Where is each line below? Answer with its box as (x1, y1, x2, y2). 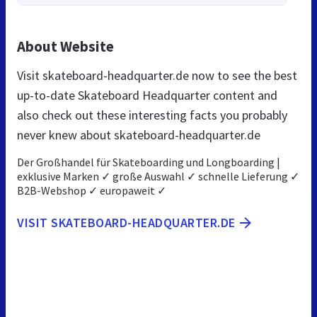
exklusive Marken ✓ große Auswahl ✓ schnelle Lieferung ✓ (17, 169, 299, 184)
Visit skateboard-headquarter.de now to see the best (17, 67, 297, 84)
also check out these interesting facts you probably (17, 107, 287, 124)
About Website (17, 37, 114, 57)
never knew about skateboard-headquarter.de (17, 127, 260, 144)
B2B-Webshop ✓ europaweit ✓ (17, 183, 166, 198)
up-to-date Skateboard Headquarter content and (17, 87, 277, 104)
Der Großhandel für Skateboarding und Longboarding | (17, 155, 280, 170)
